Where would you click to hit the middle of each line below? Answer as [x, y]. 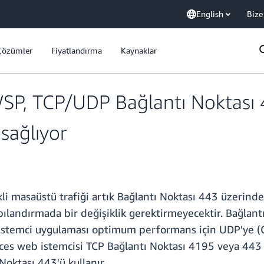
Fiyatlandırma [77, 50]
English [210, 14]
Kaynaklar [139, 50]
